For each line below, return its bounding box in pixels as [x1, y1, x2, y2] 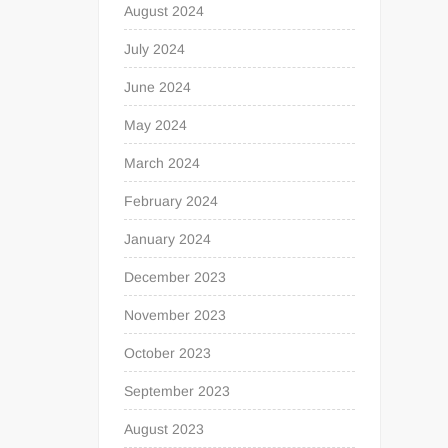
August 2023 [124, 421, 205, 437]
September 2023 [124, 383, 231, 399]
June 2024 [124, 79, 192, 95]
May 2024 [124, 117, 188, 133]
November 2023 [124, 307, 227, 323]
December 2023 [124, 269, 227, 285]
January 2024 [124, 231, 212, 247]
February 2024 [124, 193, 219, 209]
